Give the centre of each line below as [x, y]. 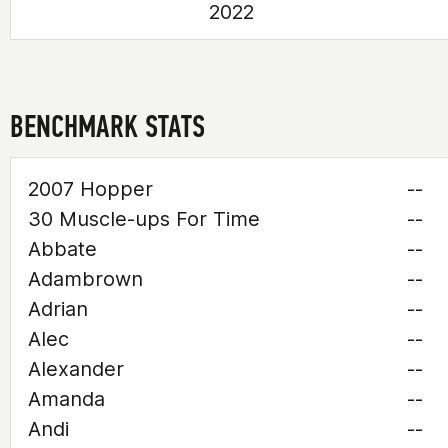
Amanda [66, 399]
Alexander [76, 369]
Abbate [62, 249]
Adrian [58, 309]
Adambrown [85, 279]
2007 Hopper [90, 189]
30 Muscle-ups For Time [144, 219]
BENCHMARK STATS [107, 126]
